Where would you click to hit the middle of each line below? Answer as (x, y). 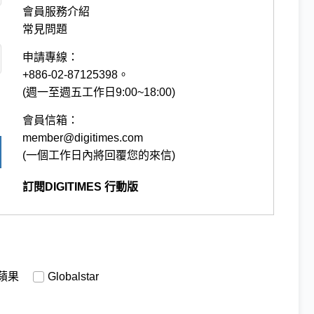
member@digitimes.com (83, 137)
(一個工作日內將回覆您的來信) (99, 155)
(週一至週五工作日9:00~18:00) (99, 92)
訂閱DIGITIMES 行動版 (81, 186)
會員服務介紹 (56, 11)
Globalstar (73, 276)
